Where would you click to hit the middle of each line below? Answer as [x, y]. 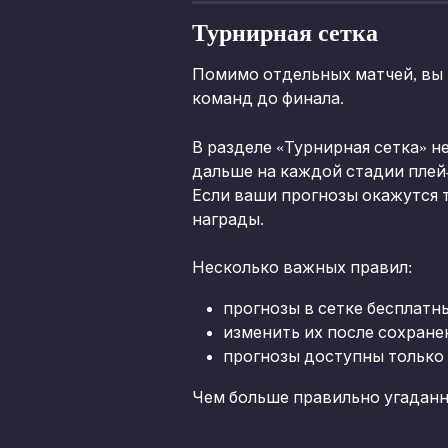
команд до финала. [268, 99]
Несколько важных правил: [302, 268]
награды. [228, 219]
